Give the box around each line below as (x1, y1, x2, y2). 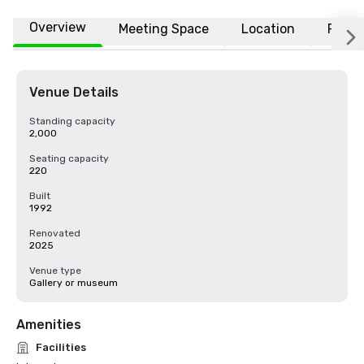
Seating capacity (29, 153, 109, 164)
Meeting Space (119, 20, 209, 37)
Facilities (36, 341, 86, 353)
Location (241, 20, 295, 37)
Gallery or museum (29, 277, 118, 288)
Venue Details (29, 84, 119, 100)
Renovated (29, 227, 80, 239)
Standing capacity (29, 115, 115, 127)
